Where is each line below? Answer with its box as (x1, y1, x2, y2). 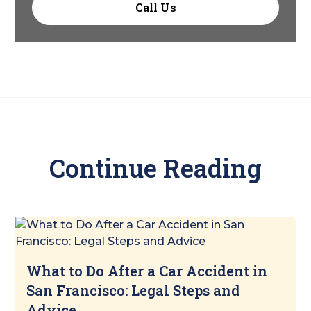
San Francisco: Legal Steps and (26, 281, 241, 300)
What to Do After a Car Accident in (26, 262, 268, 280)
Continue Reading (49, 151, 262, 185)
